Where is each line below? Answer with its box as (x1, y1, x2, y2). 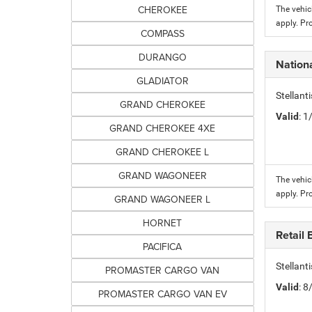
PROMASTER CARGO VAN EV (97, 287, 227, 301)
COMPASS (140, 26, 185, 40)
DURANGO (138, 50, 187, 64)
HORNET (143, 216, 182, 230)
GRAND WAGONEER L (114, 192, 211, 206)
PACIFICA (143, 240, 182, 253)
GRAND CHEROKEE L (116, 145, 210, 159)
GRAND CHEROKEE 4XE (109, 121, 216, 135)
